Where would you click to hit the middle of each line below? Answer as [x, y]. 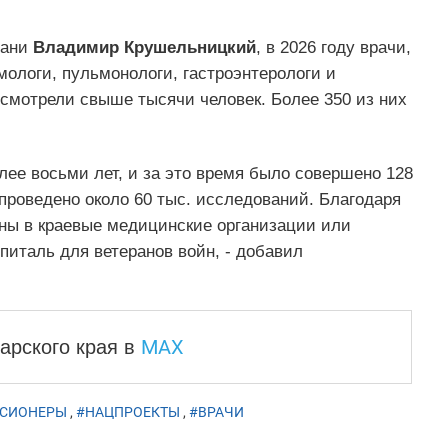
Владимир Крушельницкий [144, 48]
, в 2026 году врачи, [333, 48]
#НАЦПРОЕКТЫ [127, 412]
